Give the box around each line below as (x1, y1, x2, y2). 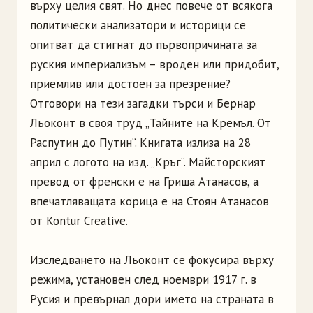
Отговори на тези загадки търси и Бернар (30, 96, 256, 112)
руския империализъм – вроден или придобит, (30, 57, 279, 73)
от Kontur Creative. (30, 213, 128, 229)
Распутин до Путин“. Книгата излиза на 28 (30, 135, 251, 151)
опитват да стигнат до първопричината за (30, 37, 257, 53)
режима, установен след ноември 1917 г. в (30, 272, 256, 288)
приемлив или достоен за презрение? (30, 76, 231, 92)
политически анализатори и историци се (30, 17, 246, 34)
